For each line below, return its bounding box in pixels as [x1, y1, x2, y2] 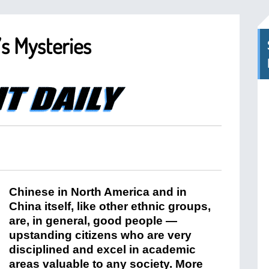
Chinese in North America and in [9, 186, 187, 198]
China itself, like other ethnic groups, [9, 200, 211, 213]
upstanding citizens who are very [9, 229, 192, 241]
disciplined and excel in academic [9, 243, 196, 256]
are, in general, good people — [9, 214, 177, 227]
